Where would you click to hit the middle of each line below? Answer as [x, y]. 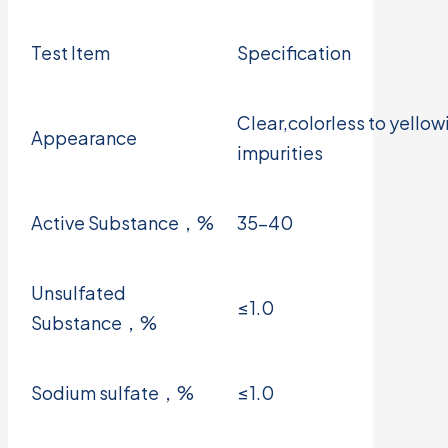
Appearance [84, 137]
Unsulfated [78, 292]
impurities [280, 152]
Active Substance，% [122, 222]
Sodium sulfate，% [112, 392]
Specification [294, 52]
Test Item [70, 52]
